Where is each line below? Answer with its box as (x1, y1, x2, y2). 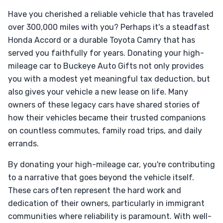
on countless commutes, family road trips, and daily (8, 126, 202, 135)
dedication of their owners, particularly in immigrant (8, 199, 205, 208)
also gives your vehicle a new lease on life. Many (8, 87, 188, 97)
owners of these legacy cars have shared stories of (8, 100, 200, 110)
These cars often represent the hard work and (8, 186, 181, 195)
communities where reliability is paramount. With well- (8, 212, 212, 221)
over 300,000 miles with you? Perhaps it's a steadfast (8, 22, 210, 32)
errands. (8, 139, 39, 148)
